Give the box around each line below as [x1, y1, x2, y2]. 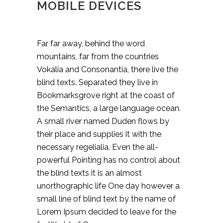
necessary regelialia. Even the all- [37, 142, 158, 152]
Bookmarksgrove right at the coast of [37, 91, 175, 101]
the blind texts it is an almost [37, 168, 142, 178]
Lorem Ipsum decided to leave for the [37, 207, 176, 217]
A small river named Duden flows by [37, 116, 169, 126]
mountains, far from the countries [37, 52, 159, 62]
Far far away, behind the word [37, 39, 145, 49]
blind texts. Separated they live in [37, 78, 158, 88]
